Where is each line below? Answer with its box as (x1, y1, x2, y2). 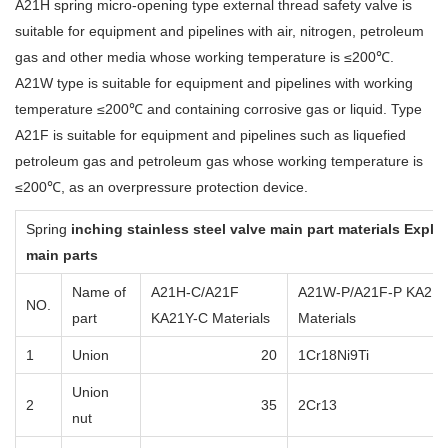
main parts (26, 246, 98, 263)
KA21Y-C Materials (151, 309, 270, 326)
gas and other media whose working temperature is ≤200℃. (15, 48, 394, 65)
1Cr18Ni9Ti (298, 346, 369, 363)
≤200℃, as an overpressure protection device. (15, 178, 308, 195)
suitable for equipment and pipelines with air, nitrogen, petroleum (15, 22, 424, 39)
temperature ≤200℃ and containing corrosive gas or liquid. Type (15, 100, 422, 117)
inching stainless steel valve (71, 220, 270, 237)
